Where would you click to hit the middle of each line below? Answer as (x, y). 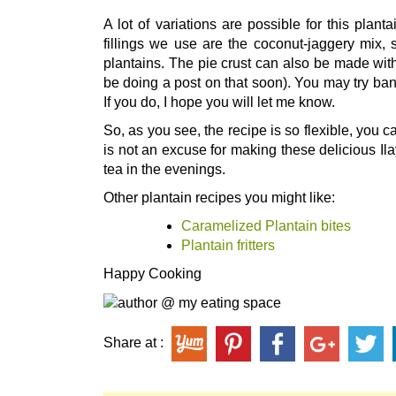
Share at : (135, 343)
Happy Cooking (152, 274)
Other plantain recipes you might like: (219, 198)
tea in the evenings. (164, 170)
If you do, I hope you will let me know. (219, 103)
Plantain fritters (228, 246)
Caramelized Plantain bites (266, 226)
